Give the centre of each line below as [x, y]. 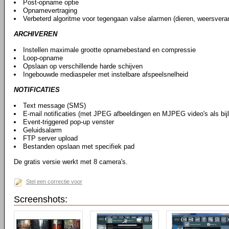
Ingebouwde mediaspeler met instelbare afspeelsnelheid [106, 74]
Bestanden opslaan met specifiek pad [79, 146]
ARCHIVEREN [36, 34]
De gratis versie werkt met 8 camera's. [71, 162]
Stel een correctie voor [54, 181]
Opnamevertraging [50, 10]
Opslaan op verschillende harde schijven [83, 66]
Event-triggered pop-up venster [68, 122]
